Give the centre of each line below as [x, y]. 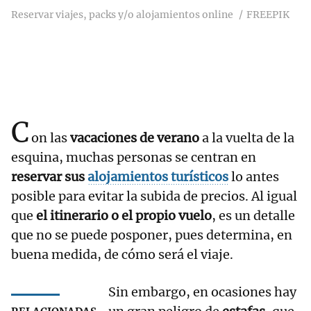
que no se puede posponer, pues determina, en [152, 235]
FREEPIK [268, 15]
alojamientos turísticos [158, 177]
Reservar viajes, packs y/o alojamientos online [122, 15]
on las [51, 138]
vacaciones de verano [136, 138]
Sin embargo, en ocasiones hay [202, 292]
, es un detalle [253, 216]
